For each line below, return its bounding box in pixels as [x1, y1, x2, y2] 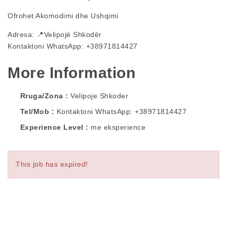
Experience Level [18, 123, 86, 131]
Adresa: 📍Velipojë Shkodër [8, 30, 102, 39]
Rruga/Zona [18, 91, 65, 100]
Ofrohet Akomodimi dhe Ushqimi [8, 12, 119, 20]
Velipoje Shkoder [70, 91, 128, 100]
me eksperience [91, 123, 145, 131]
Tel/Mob [18, 107, 52, 116]
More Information [8, 64, 135, 81]
